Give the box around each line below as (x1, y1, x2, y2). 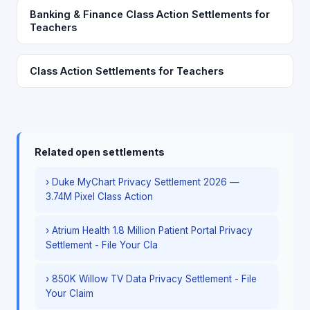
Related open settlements (35, 146, 165, 158)
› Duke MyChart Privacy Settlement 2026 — (46, 176, 239, 188)
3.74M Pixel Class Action (46, 191, 153, 202)
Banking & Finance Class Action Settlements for (30, 8, 270, 20)
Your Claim (46, 288, 93, 299)
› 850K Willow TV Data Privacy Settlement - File (46, 273, 257, 284)
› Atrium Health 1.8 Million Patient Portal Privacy (46, 225, 253, 236)
